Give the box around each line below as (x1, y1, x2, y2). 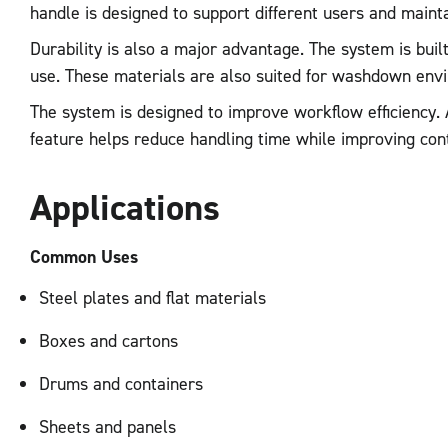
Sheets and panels (39, 414, 176, 439)
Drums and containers (39, 371, 203, 396)
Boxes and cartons (39, 328, 178, 353)
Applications (30, 182, 220, 232)
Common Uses (30, 245, 138, 269)
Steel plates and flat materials (39, 285, 266, 310)
